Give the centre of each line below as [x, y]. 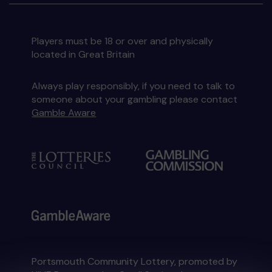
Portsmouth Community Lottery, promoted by [135, 261]
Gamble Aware [64, 113]
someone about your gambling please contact [135, 99]
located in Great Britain [83, 54]
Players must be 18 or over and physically [123, 41]
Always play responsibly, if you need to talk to [134, 86]
